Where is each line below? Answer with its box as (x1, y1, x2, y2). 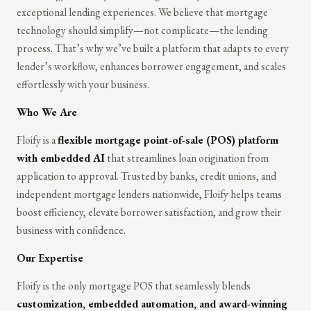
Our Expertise (17, 250, 83, 265)
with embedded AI (17, 150, 105, 165)
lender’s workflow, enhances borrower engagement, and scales (17, 58, 286, 74)
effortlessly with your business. (17, 76, 149, 92)
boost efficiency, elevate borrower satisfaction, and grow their (17, 204, 281, 219)
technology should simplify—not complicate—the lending (17, 22, 268, 37)
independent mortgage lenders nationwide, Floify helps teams (17, 186, 282, 201)
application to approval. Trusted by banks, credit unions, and (17, 168, 276, 183)
